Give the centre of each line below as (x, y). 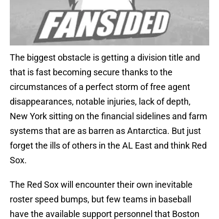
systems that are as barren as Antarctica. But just (105, 131)
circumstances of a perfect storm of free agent (100, 87)
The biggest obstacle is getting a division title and (105, 58)
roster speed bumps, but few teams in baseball (100, 199)
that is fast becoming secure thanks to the (91, 72)
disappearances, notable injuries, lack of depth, (100, 102)
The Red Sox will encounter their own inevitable (101, 185)
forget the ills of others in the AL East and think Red (108, 146)
